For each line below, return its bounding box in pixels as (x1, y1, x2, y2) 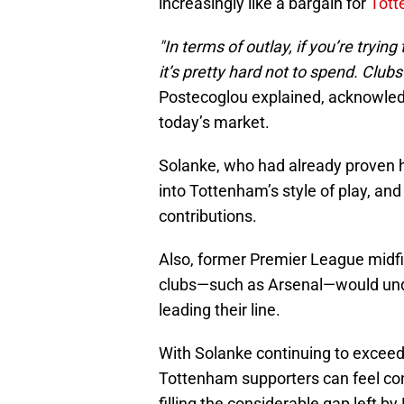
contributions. (159, 206, 257, 225)
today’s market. (159, 112, 270, 132)
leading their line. (159, 299, 280, 319)
